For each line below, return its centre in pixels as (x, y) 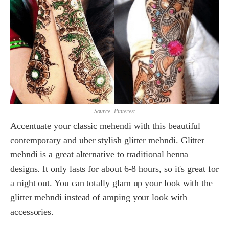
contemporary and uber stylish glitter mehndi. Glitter (108, 140)
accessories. (32, 212)
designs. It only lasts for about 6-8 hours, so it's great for (114, 169)
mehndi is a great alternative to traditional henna (99, 155)
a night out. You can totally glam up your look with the (112, 183)
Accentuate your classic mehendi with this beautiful (106, 126)
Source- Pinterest (114, 112)
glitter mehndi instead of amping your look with (99, 198)
